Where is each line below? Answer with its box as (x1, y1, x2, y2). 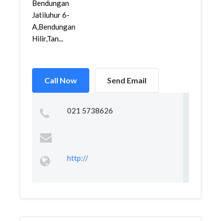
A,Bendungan (32, 22, 75, 31)
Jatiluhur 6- (32, 10, 70, 19)
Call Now (44, 75, 77, 85)
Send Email (107, 75, 147, 85)
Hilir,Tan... (32, 34, 63, 43)
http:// (67, 153, 88, 162)
